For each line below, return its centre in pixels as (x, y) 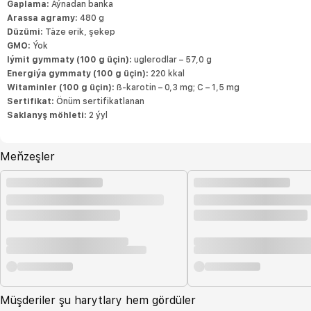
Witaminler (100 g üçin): (61, 87)
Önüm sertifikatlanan (99, 101)
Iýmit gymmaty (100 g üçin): (69, 60)
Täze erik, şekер (79, 32)
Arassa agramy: (42, 18)
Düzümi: (25, 32)
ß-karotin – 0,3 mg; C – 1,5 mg (177, 87)
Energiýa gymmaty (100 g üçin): (78, 74)
